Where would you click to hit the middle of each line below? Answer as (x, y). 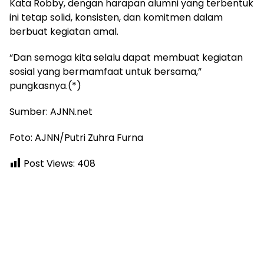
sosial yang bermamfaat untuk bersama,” (105, 72)
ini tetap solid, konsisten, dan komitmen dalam (116, 17)
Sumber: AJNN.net (51, 112)
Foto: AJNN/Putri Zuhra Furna (76, 138)
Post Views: (49, 164)
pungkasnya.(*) (45, 86)
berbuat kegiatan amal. (64, 32)
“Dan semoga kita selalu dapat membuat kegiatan (126, 57)
